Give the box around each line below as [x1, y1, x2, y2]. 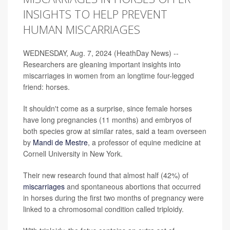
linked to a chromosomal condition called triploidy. [23, 204, 184, 214]
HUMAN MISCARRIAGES [23, 22, 140, 37]
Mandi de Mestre [33, 137, 88, 147]
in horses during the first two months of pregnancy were [23, 193, 204, 203]
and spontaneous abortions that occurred [65, 181, 201, 191]
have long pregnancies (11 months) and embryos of [23, 114, 191, 125]
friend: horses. [23, 82, 70, 92]
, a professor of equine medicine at [88, 137, 201, 147]
